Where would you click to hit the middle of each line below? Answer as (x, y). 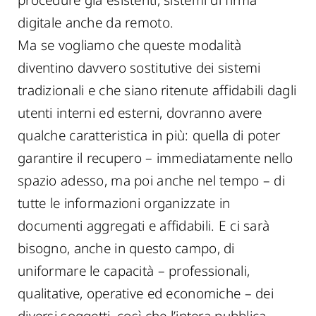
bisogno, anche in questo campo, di (126, 248)
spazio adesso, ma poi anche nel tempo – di (151, 181)
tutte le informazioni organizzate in (124, 203)
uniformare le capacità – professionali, (134, 271)
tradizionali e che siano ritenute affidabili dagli (157, 90)
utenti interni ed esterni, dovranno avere (140, 113)
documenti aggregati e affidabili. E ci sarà (144, 226)
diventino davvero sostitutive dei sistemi (139, 68)
